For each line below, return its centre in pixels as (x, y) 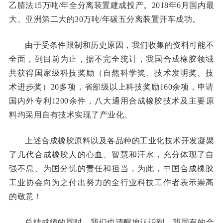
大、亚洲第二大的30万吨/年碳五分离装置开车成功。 (105, 19)
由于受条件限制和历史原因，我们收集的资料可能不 (119, 45)
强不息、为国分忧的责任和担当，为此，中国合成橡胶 (111, 168)
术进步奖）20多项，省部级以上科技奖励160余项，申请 (111, 87)
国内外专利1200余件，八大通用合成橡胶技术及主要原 (111, 101)
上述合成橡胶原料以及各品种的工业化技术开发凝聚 (119, 141)
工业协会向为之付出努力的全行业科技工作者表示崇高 (111, 182)
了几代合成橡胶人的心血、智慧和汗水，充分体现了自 (111, 155)
